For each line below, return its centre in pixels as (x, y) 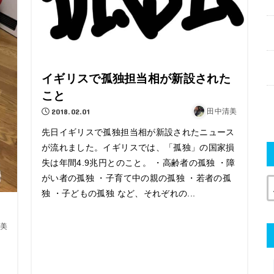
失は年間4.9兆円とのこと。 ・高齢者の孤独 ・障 (139, 162)
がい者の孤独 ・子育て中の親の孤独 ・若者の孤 (137, 178)
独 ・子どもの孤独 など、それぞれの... (119, 193)
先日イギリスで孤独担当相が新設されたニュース (138, 132)
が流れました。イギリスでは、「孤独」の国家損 (138, 147)
